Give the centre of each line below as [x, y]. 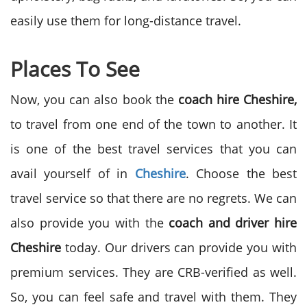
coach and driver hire [233, 223]
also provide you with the [90, 223]
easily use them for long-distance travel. [126, 21]
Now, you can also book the [94, 99]
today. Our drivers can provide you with [179, 247]
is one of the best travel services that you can [153, 149]
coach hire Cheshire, [237, 99]
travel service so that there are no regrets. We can [153, 198]
